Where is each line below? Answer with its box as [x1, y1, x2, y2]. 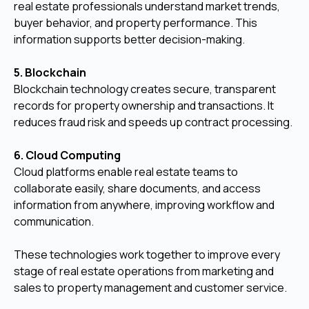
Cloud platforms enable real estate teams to [14, 163, 238, 179]
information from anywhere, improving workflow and [14, 197, 275, 212]
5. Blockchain [14, 64, 86, 80]
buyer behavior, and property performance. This [14, 14, 257, 30]
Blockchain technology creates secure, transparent [14, 81, 276, 97]
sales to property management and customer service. [14, 279, 287, 295]
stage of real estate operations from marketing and [14, 263, 274, 279]
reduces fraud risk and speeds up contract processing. [14, 114, 292, 130]
